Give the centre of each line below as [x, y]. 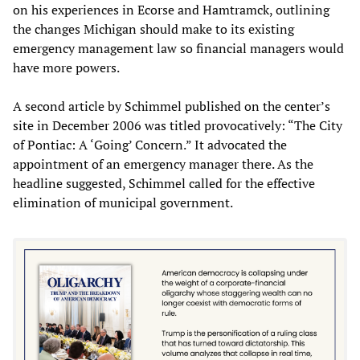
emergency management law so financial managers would [178, 48]
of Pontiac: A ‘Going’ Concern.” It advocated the [150, 144]
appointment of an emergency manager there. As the [163, 164]
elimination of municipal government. [123, 202]
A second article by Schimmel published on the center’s [172, 106]
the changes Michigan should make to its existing [153, 29]
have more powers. [66, 67]
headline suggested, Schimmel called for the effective [164, 183]
